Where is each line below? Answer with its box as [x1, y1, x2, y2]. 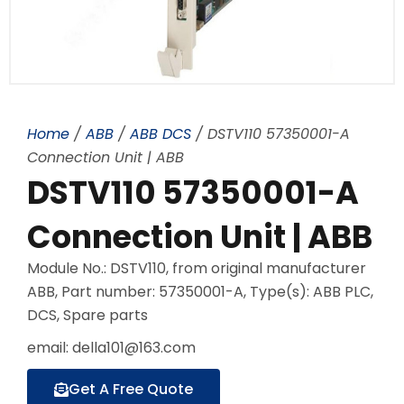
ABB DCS [130, 124, 191, 145]
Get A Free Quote [69, 378, 193, 399]
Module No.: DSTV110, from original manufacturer [27, 257, 366, 279]
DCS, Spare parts [27, 304, 148, 326]
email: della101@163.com [27, 336, 196, 358]
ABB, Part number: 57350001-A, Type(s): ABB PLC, [27, 280, 373, 302]
